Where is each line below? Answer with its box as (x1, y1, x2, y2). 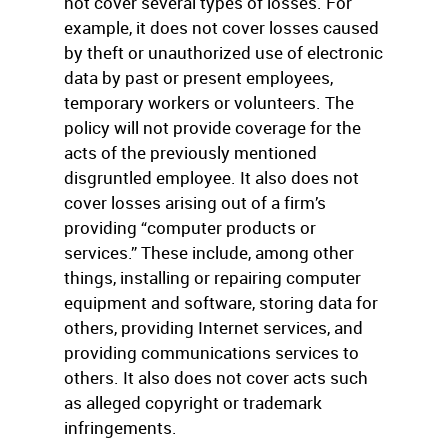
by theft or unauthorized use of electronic (64, 41, 383, 64)
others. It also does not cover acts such (64, 366, 368, 389)
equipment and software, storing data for (64, 291, 378, 314)
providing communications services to (64, 341, 359, 364)
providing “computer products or (64, 216, 316, 239)
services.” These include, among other (64, 241, 354, 264)
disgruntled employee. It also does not (64, 166, 359, 189)
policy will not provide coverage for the (64, 116, 361, 139)
